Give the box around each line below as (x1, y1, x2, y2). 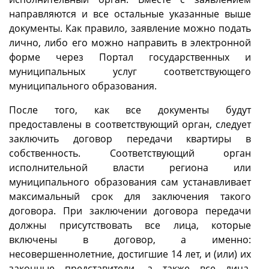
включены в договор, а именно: (9, 233, 251, 247)
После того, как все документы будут (9, 103, 251, 117)
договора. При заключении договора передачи (9, 204, 251, 218)
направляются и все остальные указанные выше (9, 7, 251, 21)
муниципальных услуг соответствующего (9, 65, 251, 79)
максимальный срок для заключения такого (9, 190, 251, 204)
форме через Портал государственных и (9, 50, 251, 64)
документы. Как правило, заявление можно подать (9, 22, 251, 35)
